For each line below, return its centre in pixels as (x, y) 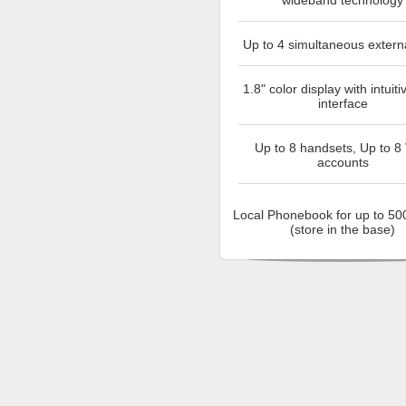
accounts (343, 163)
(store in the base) (343, 230)
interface (343, 104)
